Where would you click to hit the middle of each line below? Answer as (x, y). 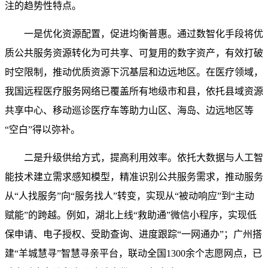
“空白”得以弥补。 (42, 130)
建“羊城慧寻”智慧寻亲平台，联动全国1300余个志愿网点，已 (133, 253)
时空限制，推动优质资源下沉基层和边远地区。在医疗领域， (134, 72)
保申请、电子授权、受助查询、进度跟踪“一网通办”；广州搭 (133, 234)
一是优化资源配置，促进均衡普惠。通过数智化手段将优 (144, 34)
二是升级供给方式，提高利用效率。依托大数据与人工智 (144, 158)
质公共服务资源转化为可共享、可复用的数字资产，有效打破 (134, 53)
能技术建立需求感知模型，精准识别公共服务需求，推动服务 (134, 177)
